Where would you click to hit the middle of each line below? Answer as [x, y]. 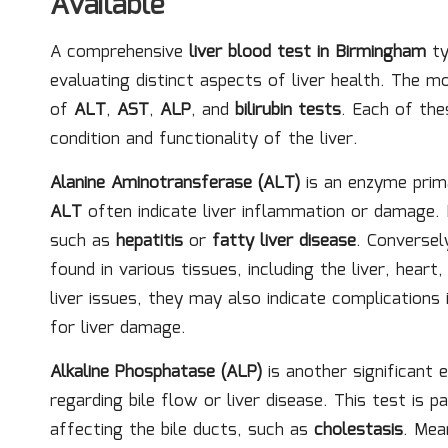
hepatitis [149, 241]
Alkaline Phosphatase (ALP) [156, 372]
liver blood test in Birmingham [307, 52]
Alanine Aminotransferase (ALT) [175, 183]
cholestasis [358, 430]
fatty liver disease [284, 241]
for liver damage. [118, 328]
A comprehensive [119, 52]
